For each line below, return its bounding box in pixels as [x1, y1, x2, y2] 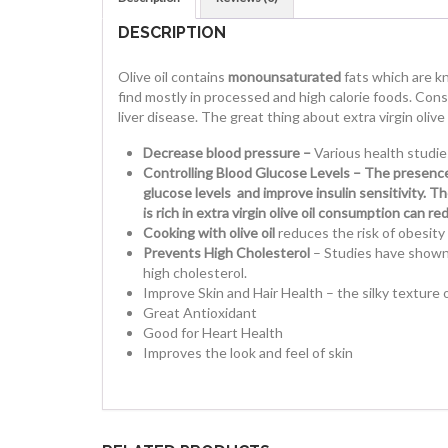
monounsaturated [228, 68, 341, 86]
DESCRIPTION [118, 23, 226, 43]
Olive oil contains [118, 68, 228, 86]
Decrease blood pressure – [143, 144, 314, 162]
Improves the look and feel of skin [143, 344, 353, 362]
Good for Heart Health [143, 324, 283, 342]
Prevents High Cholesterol [143, 244, 310, 262]
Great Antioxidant [143, 304, 257, 322]
